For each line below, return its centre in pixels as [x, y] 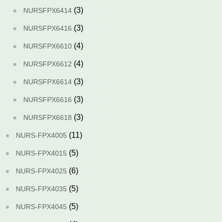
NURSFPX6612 [48, 64]
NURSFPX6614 [48, 82]
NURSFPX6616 [48, 100]
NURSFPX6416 [48, 28]
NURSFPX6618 [48, 117]
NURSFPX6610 [48, 46]
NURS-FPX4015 [41, 153]
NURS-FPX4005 [41, 135]
